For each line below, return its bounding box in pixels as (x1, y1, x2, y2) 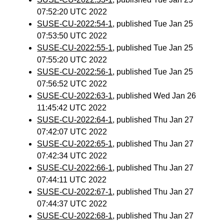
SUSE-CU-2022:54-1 (37, 19, 113, 28)
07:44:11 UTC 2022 (37, 175, 107, 184)
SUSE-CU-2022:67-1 (37, 187, 113, 196)
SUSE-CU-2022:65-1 (37, 139, 113, 148)
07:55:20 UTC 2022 (37, 55, 107, 64)
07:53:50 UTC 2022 (37, 31, 107, 40)
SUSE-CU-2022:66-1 (37, 163, 113, 172)
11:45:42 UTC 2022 (37, 103, 107, 112)
